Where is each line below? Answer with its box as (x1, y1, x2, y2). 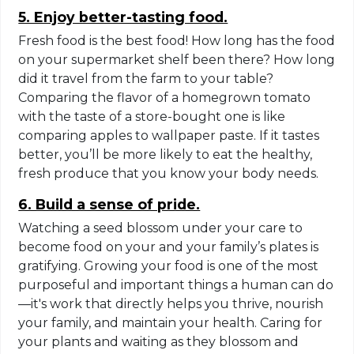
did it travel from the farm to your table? (18, 70, 274, 86)
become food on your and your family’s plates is (18, 239, 319, 254)
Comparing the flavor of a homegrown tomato (18, 89, 311, 105)
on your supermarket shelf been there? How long (18, 51, 336, 67)
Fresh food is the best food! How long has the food (18, 32, 336, 48)
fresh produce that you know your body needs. (18, 165, 319, 181)
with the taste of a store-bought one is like (18, 108, 286, 124)
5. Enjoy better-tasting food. (18, 8, 228, 25)
